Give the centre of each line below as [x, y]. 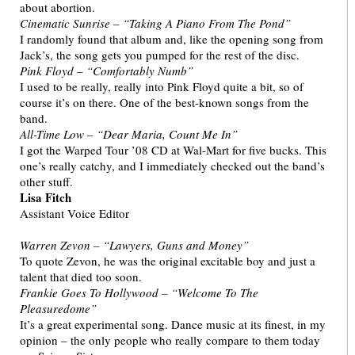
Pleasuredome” [58, 309]
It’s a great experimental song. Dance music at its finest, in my [173, 324]
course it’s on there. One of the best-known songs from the [164, 103]
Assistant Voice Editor [74, 214]
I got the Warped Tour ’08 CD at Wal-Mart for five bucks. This [173, 150]
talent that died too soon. [81, 277]
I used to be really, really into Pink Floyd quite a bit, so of [162, 87]
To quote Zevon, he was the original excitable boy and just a [168, 261]
